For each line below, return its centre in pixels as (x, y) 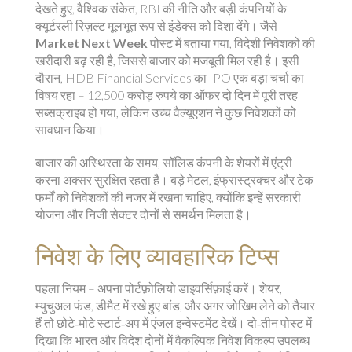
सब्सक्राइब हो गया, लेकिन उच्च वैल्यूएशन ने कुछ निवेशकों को (166, 112)
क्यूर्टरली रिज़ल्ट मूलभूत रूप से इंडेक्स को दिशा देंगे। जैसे (156, 26)
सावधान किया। (70, 129)
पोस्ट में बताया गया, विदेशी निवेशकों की (231, 43)
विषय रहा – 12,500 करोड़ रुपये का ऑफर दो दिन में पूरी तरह (167, 95)
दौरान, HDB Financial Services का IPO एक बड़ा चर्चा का (170, 77)
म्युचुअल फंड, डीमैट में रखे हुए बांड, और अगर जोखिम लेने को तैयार (175, 305)
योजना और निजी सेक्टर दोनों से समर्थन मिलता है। (143, 214)
